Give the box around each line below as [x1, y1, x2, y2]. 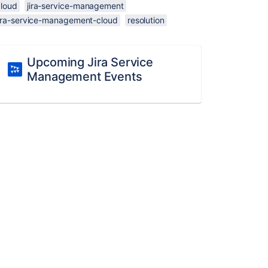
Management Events [27, 69, 142, 84]
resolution [127, 15, 165, 25]
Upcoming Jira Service [27, 55, 153, 69]
